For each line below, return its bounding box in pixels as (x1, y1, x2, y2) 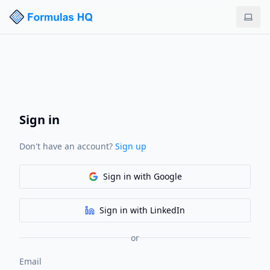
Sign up (115, 140, 146, 152)
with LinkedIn (128, 204, 185, 216)
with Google (131, 170, 182, 182)
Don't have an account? (19, 140, 113, 152)
